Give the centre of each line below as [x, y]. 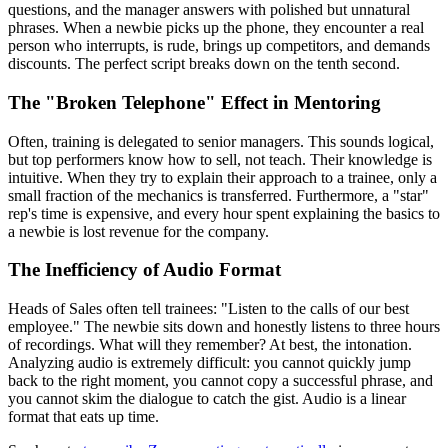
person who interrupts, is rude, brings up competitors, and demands [219, 46]
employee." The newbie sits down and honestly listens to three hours [224, 326]
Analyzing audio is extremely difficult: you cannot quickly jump [209, 362]
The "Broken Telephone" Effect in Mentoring [194, 102]
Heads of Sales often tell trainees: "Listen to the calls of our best [208, 308]
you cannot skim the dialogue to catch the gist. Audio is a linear [207, 398]
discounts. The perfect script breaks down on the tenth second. [204, 64]
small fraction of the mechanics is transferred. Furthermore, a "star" [218, 195]
